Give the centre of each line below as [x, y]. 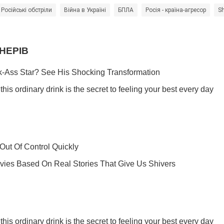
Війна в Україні [85, 10]
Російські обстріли [26, 10]
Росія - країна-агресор [176, 10]
